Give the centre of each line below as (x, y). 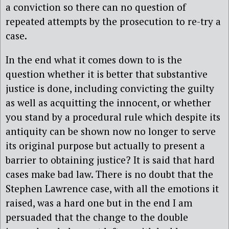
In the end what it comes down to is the (94, 60)
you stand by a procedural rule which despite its (113, 117)
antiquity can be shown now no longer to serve (111, 131)
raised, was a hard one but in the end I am (99, 203)
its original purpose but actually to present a (105, 146)
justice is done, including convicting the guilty (110, 88)
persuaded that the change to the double (97, 217)
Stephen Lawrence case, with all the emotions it (112, 189)
